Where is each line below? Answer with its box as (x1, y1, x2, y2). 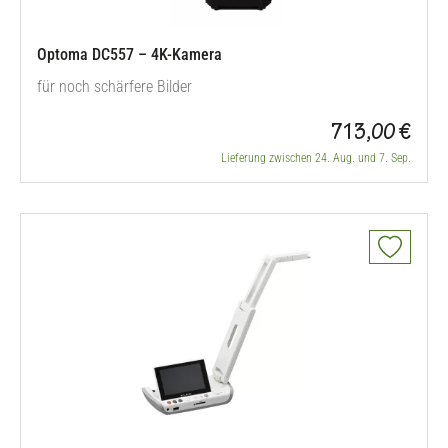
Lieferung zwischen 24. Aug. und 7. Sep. (221, 151, 411, 165)
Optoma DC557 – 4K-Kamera (37, 45, 222, 64)
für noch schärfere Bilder (37, 77, 192, 96)
